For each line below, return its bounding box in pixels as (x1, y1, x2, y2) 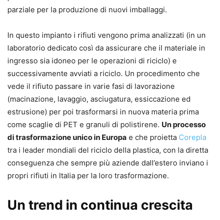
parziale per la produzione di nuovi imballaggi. (7, 5, 167, 14)
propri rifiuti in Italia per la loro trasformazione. (7, 171, 169, 180)
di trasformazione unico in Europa (7, 133, 127, 142)
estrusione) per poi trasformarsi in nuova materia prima (7, 107, 199, 116)
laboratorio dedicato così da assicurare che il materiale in (7, 43, 205, 53)
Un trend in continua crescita (7, 197, 193, 213)
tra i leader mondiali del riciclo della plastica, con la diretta (7, 145, 208, 155)
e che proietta (127, 133, 179, 142)
